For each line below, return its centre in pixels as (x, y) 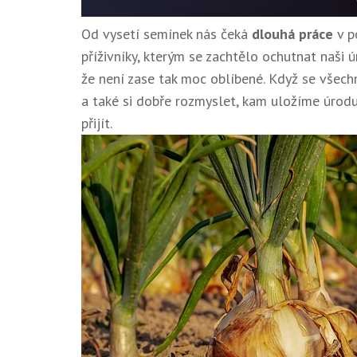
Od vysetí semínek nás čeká (167, 33)
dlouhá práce (292, 33)
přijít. (97, 123)
